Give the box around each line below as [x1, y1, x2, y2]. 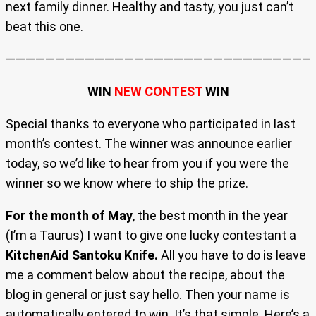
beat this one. [6, 18, 83, 34]
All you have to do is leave [161, 247, 306, 262]
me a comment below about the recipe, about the [6, 267, 285, 282]
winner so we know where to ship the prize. [6, 175, 248, 190]
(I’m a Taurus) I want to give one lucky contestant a [6, 227, 296, 243]
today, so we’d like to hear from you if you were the [6, 155, 289, 171]
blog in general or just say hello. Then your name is [6, 286, 290, 302]
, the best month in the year [133, 207, 288, 223]
